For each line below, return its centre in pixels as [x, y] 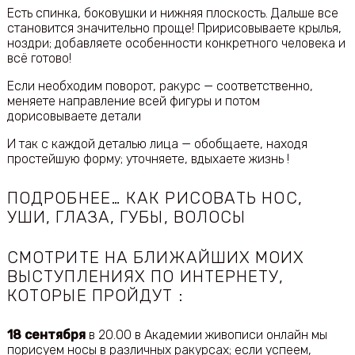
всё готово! [39, 59]
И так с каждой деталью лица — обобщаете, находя [157, 144]
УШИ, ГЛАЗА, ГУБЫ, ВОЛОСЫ [126, 217]
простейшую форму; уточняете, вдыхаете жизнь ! [148, 159]
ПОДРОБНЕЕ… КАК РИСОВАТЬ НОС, [155, 198]
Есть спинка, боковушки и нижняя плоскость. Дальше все [172, 13]
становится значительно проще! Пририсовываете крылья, [174, 29]
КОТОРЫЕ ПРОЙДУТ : [95, 296]
